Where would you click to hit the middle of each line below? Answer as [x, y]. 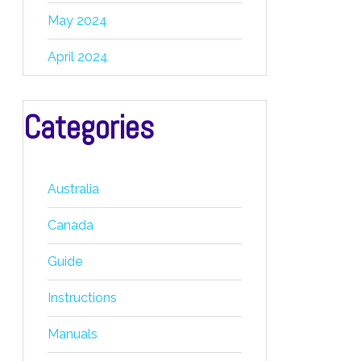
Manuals [73, 334]
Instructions [82, 298]
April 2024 [78, 57]
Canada [71, 225]
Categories [89, 128]
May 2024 [77, 21]
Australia [73, 189]
